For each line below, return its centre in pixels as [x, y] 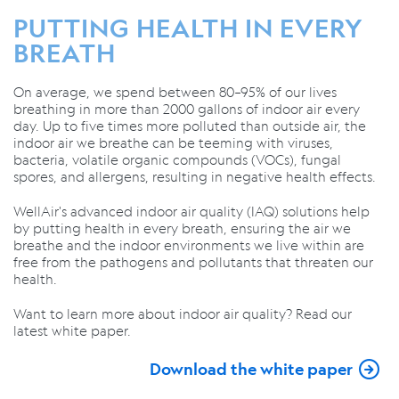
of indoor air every [303, 109]
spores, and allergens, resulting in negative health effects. [195, 176]
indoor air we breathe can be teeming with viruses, [173, 142]
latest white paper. [72, 330]
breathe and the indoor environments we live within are [189, 245]
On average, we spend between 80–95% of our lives [175, 92]
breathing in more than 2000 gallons [130, 109]
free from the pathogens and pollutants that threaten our [193, 262]
